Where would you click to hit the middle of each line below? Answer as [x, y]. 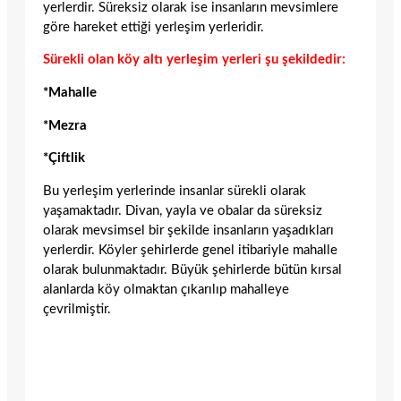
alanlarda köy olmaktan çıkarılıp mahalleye [166, 289]
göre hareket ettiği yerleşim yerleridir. [154, 27]
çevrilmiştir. [77, 309]
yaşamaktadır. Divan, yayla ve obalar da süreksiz [183, 210]
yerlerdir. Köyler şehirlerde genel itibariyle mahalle [190, 250]
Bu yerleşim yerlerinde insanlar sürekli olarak [175, 191]
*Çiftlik [64, 158]
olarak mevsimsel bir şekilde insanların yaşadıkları [188, 230]
